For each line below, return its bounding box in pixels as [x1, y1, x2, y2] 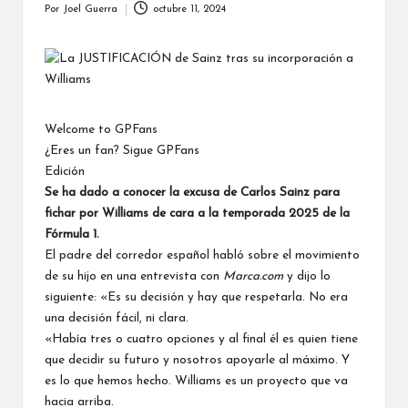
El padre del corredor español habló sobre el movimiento [45, 249, 360, 261]
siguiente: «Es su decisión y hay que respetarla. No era [45, 291, 348, 303]
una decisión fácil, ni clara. [45, 311, 189, 324]
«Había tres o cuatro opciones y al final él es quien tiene [45, 332, 358, 345]
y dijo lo [283, 270, 331, 282]
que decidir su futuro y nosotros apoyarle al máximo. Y [45, 353, 350, 366]
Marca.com [223, 270, 283, 282]
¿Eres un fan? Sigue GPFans [45, 144, 199, 157]
